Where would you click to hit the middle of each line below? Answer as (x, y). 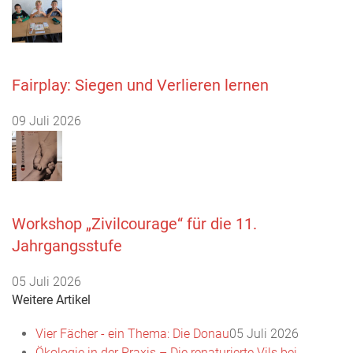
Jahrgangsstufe (67, 245)
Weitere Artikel (51, 299)
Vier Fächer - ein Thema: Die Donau (132, 333)
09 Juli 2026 (46, 121)
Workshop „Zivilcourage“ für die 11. (134, 223)
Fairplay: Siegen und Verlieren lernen (140, 85)
